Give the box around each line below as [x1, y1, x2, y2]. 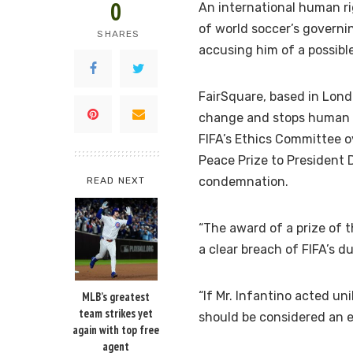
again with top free [72, 322, 159, 338]
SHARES [97, 28, 140, 40]
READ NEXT [86, 175, 146, 187]
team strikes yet [79, 306, 153, 321]
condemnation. [199, 174, 288, 190]
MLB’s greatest [82, 289, 150, 305]
